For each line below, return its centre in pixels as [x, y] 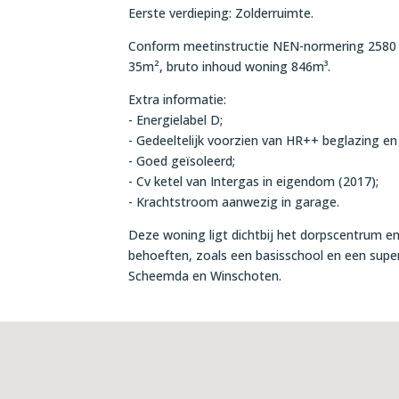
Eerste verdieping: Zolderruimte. [221, 12]
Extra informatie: [178, 99]
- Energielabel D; [176, 119]
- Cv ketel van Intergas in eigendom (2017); [254, 181]
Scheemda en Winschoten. [205, 275]
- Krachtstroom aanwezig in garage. [234, 201]
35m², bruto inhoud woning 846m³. [230, 66]
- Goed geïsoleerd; [182, 160]
